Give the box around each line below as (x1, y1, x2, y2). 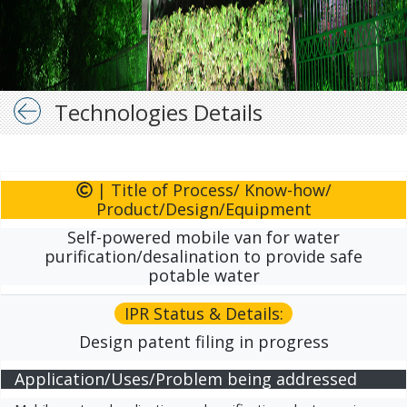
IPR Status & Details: (124, 303, 283, 324)
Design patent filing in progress (78, 331, 329, 352)
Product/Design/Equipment (95, 198, 312, 220)
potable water (147, 264, 260, 286)
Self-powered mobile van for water (67, 226, 340, 248)
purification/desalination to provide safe (45, 245, 362, 267)
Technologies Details (55, 97, 263, 127)
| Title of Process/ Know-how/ (92, 179, 332, 201)
